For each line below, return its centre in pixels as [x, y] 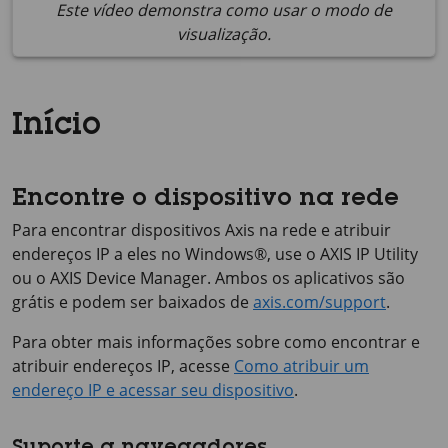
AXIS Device [93, 278]
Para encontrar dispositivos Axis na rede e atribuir [201, 230]
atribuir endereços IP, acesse [123, 366]
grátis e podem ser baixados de [132, 302]
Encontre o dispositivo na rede [205, 200]
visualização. [224, 34]
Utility [394, 254]
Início [56, 127]
